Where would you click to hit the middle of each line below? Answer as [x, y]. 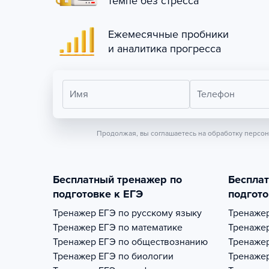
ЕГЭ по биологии [136, 256]
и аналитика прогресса [165, 49]
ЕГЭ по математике [141, 228]
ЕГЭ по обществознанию [153, 242]
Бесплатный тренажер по [117, 180]
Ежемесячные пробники [168, 34]
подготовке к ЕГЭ [98, 194]
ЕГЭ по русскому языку [150, 213]
